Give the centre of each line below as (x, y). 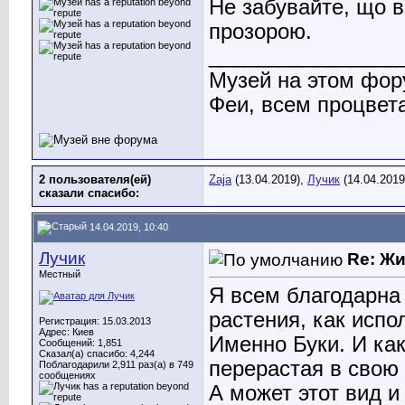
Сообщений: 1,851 (80, 343)
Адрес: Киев (66, 332)
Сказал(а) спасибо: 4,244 (97, 353)
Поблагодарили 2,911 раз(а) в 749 (116, 364)
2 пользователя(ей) (95, 179)
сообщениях (67, 375)
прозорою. (260, 31)
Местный (60, 274)
